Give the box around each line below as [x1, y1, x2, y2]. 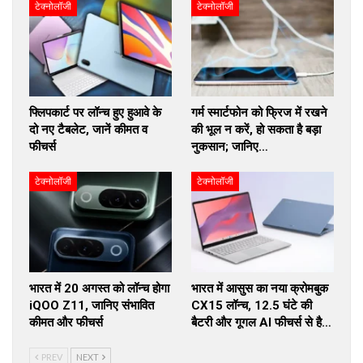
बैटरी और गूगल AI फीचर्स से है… [191, 314, 331, 330]
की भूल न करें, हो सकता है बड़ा [191, 122, 321, 138]
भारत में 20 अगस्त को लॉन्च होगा [29, 280, 169, 296]
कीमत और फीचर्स [29, 314, 103, 330]
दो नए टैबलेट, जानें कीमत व [29, 122, 147, 138]
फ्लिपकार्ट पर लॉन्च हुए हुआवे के [29, 105, 161, 121]
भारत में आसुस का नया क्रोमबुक [191, 280, 328, 296]
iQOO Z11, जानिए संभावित [29, 297, 154, 313]
